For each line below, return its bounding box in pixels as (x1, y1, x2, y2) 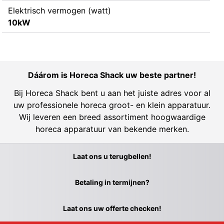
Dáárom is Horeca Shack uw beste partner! (28, 69, 196, 80)
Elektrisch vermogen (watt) (8, 5, 111, 15)
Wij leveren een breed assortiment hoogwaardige (18, 111, 205, 122)
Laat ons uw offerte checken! (62, 203, 161, 212)
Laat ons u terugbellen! (72, 151, 151, 160)
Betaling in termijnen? (74, 177, 149, 186)
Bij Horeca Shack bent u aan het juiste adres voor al (13, 87, 210, 98)
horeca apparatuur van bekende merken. (35, 123, 189, 134)
